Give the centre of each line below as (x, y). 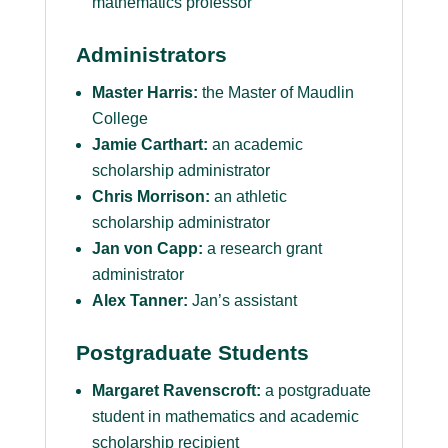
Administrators (151, 55)
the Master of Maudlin (275, 93)
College (119, 119)
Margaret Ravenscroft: (176, 391)
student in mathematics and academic (225, 417)
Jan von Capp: (147, 249)
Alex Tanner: (139, 301)
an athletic (248, 197)
